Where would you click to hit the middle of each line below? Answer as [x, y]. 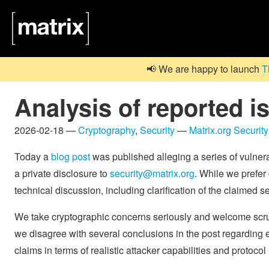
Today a [33, 156]
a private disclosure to [62, 173]
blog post [71, 156]
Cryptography [107, 130]
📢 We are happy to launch [204, 69]
